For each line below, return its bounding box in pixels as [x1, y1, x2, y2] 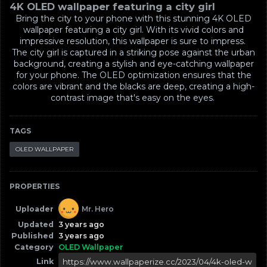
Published [11, 231, 54, 240]
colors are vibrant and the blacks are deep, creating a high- [13, 81, 254, 92]
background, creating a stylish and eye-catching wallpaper [13, 58, 254, 69]
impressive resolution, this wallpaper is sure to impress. [19, 36, 248, 46]
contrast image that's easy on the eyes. [50, 92, 217, 103]
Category [14, 243, 54, 252]
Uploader [15, 204, 54, 213]
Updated [18, 220, 54, 229]
